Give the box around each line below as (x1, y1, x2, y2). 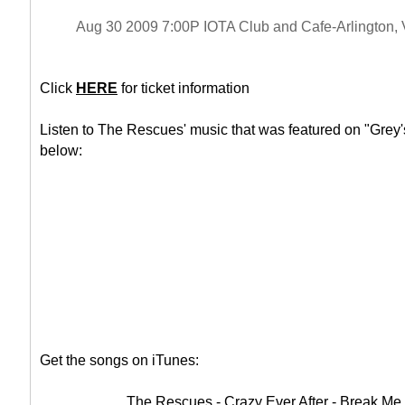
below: (40, 142, 82, 159)
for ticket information (118, 80, 250, 97)
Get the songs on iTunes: (40, 352, 199, 369)
